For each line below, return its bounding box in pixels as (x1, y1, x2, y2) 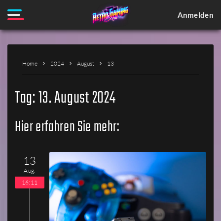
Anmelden (177, 10, 214, 19)
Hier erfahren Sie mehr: (15, 116, 120, 139)
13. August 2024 (38, 86, 116, 111)
